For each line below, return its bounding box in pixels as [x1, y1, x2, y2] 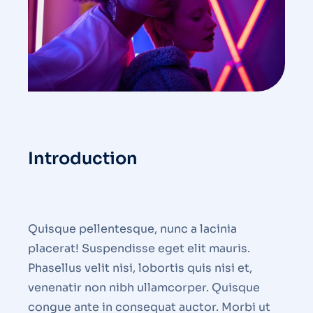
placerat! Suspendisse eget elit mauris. [28, 241, 250, 256]
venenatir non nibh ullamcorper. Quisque [28, 280, 260, 296]
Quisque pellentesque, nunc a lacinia [28, 221, 237, 237]
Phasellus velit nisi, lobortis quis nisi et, [28, 261, 252, 276]
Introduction [28, 148, 138, 170]
